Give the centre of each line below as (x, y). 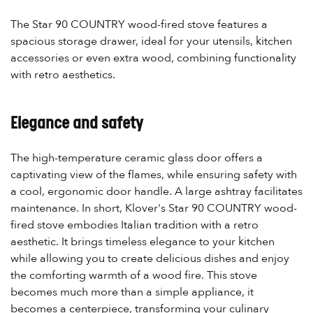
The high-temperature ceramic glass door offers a (137, 158)
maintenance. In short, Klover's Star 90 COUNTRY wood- (154, 208)
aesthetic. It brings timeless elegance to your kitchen (143, 241)
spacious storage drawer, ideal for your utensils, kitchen (151, 41)
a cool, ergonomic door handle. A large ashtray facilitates (156, 191)
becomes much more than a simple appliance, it (132, 292)
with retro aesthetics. (63, 74)
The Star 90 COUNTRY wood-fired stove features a (139, 24)
